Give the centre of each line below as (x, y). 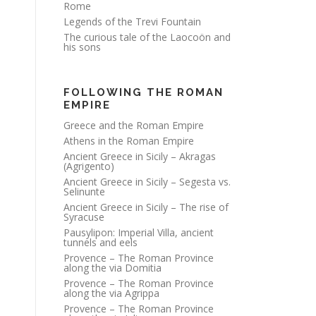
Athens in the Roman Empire (129, 141)
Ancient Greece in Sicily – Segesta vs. (147, 182)
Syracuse (84, 217)
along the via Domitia (113, 268)
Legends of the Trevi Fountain (132, 22)
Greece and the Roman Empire (134, 125)
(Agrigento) (89, 166)
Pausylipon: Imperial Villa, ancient (139, 232)
